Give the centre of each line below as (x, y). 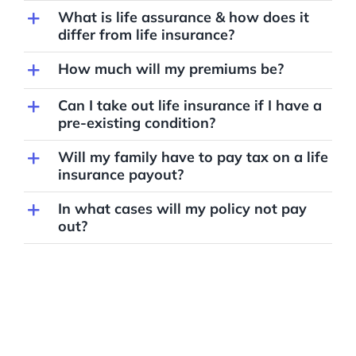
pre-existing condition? (136, 122)
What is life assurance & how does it (183, 17)
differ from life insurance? (146, 34)
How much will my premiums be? (170, 68)
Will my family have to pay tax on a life (193, 157)
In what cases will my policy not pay (182, 208)
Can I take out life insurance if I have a (190, 105)
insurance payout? (120, 174)
